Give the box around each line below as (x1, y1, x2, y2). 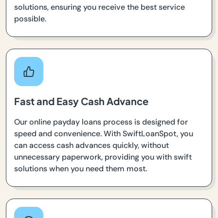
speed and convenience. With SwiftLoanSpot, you (14, 128, 193, 139)
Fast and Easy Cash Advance (14, 94, 148, 107)
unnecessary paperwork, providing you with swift (14, 151, 192, 162)
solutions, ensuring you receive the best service (14, 1, 185, 12)
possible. (14, 13, 46, 24)
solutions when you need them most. (14, 163, 147, 174)
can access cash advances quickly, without (14, 140, 169, 150)
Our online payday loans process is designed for (14, 116, 188, 127)
